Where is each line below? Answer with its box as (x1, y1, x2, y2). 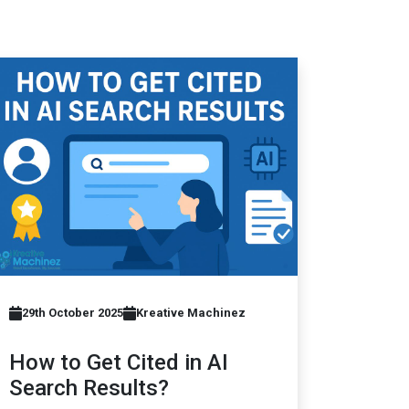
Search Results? (9, 375, 169, 402)
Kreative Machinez (136, 306, 246, 320)
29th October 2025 (22, 306, 123, 320)
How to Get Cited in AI (9, 350, 228, 376)
